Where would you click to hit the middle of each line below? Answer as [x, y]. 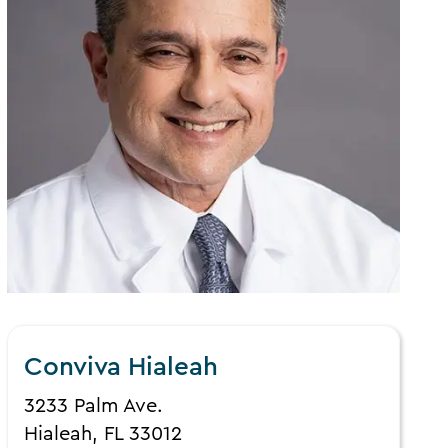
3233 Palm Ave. [94, 406]
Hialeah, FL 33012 [103, 434]
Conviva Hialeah [121, 367]
